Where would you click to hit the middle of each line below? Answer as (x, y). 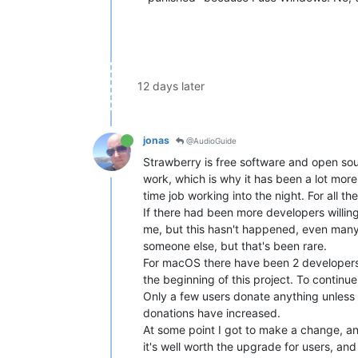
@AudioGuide (210, 140)
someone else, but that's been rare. (235, 246)
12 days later (171, 86)
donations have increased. (212, 313)
